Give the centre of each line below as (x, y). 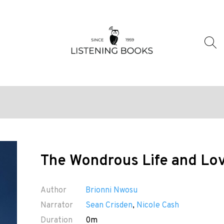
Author (53, 190)
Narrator (56, 205)
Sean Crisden (109, 205)
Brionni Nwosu (111, 190)
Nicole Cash (157, 205)
